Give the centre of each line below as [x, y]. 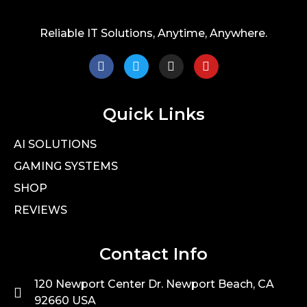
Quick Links [153, 114]
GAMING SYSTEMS [66, 166]
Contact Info [153, 254]
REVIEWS [40, 210]
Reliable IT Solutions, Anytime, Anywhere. [153, 33]
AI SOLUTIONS [55, 144]
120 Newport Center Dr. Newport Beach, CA [154, 284]
